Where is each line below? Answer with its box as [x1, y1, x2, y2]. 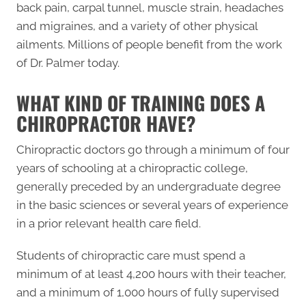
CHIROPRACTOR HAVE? [16, 109, 196, 137]
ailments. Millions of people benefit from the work [16, 37, 282, 51]
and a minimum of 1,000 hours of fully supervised [16, 285, 279, 299]
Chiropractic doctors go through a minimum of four [16, 142, 290, 156]
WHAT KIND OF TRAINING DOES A [16, 88, 265, 117]
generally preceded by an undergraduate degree [16, 179, 281, 193]
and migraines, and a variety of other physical [16, 18, 258, 33]
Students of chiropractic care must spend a [16, 248, 245, 262]
